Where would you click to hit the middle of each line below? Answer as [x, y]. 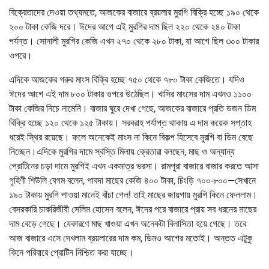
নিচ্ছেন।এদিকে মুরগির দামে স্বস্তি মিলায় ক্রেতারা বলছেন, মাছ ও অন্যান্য [122, 151]
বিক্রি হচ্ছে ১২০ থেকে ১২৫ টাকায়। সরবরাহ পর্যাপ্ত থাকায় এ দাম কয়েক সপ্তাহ [130, 122]
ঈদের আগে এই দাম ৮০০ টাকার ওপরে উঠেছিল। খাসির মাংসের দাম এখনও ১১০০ [130, 94]
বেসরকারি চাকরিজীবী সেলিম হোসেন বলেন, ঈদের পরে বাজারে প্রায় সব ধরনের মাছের [133, 209]
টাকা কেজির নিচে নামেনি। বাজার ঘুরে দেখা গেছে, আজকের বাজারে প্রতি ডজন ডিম [132, 108]
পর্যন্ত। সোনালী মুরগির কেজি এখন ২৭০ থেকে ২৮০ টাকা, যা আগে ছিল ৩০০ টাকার [134, 41]
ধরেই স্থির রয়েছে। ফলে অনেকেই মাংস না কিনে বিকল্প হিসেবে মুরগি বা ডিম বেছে [131, 137]
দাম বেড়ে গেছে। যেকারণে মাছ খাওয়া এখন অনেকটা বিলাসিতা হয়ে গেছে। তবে [128, 223]
